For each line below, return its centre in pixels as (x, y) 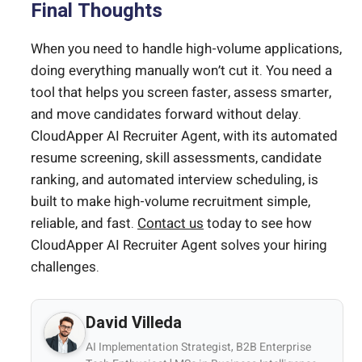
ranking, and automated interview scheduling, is (175, 180)
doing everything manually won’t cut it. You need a (181, 71)
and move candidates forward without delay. (166, 115)
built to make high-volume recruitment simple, (170, 202)
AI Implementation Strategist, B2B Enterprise (198, 347)
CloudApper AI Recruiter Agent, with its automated (184, 137)
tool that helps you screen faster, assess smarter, (181, 93)
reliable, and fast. (84, 224)
